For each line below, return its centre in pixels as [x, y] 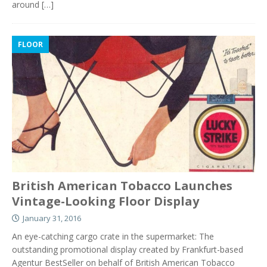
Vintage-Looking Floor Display [105, 201]
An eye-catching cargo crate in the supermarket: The [113, 237]
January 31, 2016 [52, 218]
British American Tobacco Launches [122, 186]
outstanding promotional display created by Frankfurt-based [128, 250]
